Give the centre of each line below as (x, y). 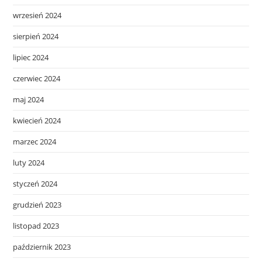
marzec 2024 (35, 142)
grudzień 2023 (37, 205)
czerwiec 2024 (37, 78)
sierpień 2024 (36, 36)
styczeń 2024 (35, 184)
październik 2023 (42, 247)
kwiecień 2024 (37, 120)
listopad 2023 (36, 226)
